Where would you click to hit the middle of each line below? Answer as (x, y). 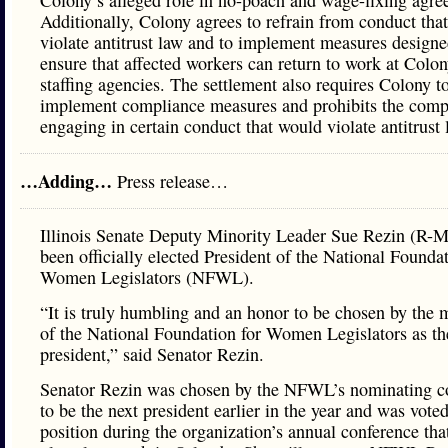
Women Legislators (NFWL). (147, 277)
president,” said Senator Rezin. (152, 354)
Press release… (172, 181)
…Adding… (68, 181)
